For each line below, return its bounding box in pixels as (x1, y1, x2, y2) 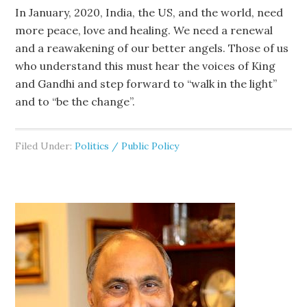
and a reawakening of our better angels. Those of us (15, 41, 289, 55)
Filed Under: (15, 140, 75, 152)
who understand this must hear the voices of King (15, 59, 276, 73)
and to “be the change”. (15, 95, 136, 108)
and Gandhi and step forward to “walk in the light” (15, 77, 278, 90)
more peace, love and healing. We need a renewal (15, 23, 273, 37)
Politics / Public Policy (75, 140, 180, 152)
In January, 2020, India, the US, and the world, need (15, 5, 284, 19)
